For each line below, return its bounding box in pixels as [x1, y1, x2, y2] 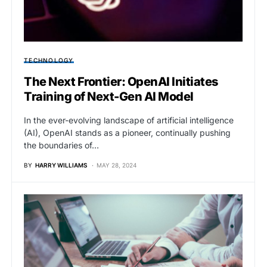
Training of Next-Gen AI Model [24, 89, 194, 104]
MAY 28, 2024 [97, 161, 136, 169]
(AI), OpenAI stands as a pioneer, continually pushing [24, 127, 231, 138]
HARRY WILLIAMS [35, 161, 87, 169]
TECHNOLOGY [24, 56, 74, 64]
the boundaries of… [24, 139, 99, 150]
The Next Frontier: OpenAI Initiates [24, 74, 218, 89]
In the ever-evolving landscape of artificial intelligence [24, 114, 234, 125]
